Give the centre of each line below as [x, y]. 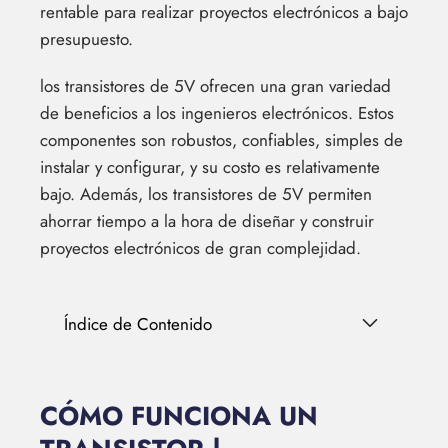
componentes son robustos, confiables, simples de [221, 140]
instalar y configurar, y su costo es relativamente [210, 167]
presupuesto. [86, 39]
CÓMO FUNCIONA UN [179, 416]
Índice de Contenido [138, 324]
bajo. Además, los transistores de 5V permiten [206, 194]
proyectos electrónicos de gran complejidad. [200, 248]
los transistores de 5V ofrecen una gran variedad [215, 86]
